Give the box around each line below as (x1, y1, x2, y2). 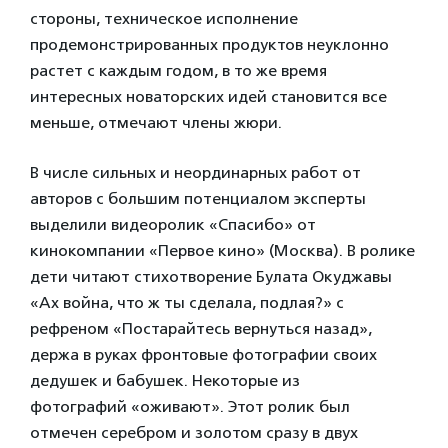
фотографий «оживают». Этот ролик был (30, 396, 350, 416)
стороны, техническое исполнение (30, 8, 298, 28)
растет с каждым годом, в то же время (30, 60, 327, 80)
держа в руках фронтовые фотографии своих (30, 344, 377, 364)
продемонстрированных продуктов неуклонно (30, 34, 389, 54)
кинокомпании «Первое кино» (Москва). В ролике (30, 240, 415, 260)
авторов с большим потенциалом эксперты (30, 188, 366, 208)
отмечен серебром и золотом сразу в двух (30, 422, 358, 442)
